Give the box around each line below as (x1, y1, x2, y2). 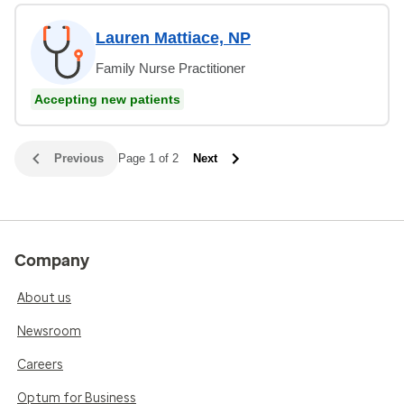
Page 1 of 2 (118, 151, 179, 165)
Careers (17, 356, 63, 372)
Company (14, 250, 89, 271)
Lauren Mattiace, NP (96, 28, 251, 47)
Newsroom (17, 323, 81, 339)
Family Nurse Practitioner (96, 60, 245, 76)
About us (17, 289, 71, 306)
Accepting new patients (34, 91, 180, 106)
